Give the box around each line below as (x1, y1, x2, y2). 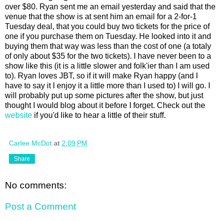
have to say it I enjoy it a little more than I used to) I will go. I (5, 81, 210, 90)
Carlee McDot (9, 139, 52, 147)
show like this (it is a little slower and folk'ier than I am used (5, 61, 210, 70)
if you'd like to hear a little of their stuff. (32, 110, 166, 119)
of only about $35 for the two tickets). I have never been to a (5, 51, 211, 60)
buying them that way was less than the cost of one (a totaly (5, 41, 211, 50)
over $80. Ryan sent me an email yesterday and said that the (5, 2, 216, 11)
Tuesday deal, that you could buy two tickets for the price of (5, 22, 210, 31)
